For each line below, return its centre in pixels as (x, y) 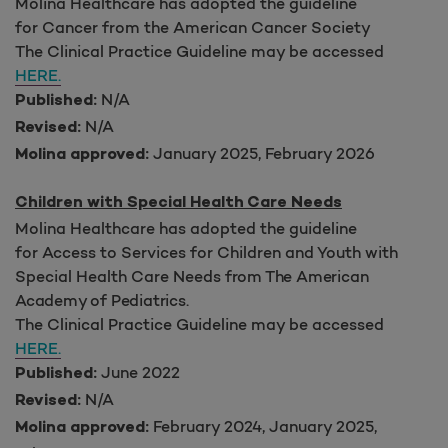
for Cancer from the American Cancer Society (193, 26)
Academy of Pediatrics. (102, 299)
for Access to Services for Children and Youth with (206, 251)
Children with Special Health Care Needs (178, 203)
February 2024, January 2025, (263, 425)
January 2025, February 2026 (262, 152)
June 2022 (138, 371)
